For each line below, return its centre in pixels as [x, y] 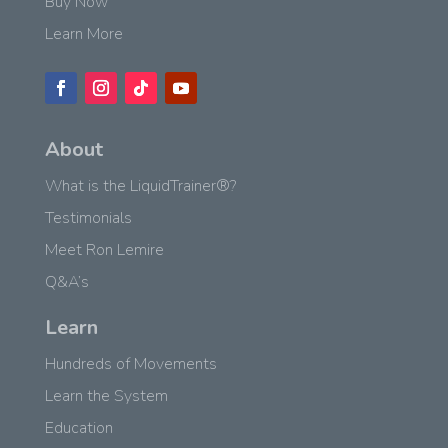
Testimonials [88, 217]
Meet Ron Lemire [104, 249]
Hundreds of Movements [130, 363]
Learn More [83, 33]
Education [78, 427]
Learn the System [106, 395]
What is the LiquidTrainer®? [140, 185]
